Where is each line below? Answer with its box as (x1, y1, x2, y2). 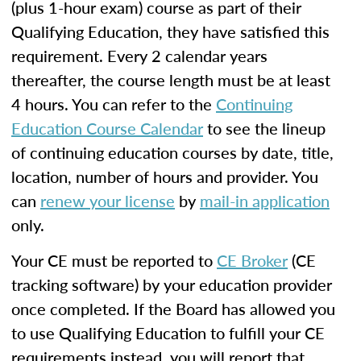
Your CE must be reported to (11, 249, 217, 272)
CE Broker (217, 249, 288, 272)
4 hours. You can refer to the (11, 93, 216, 115)
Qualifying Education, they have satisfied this (11, 20, 330, 43)
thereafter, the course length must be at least (11, 68, 330, 91)
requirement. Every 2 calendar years (11, 44, 268, 67)
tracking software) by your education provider (11, 273, 332, 296)
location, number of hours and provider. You (11, 165, 318, 188)
